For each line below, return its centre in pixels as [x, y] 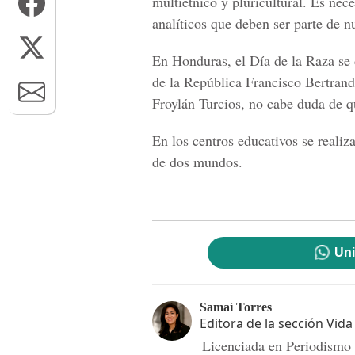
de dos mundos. [197, 162]
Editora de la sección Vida [276, 323]
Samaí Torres [236, 307]
